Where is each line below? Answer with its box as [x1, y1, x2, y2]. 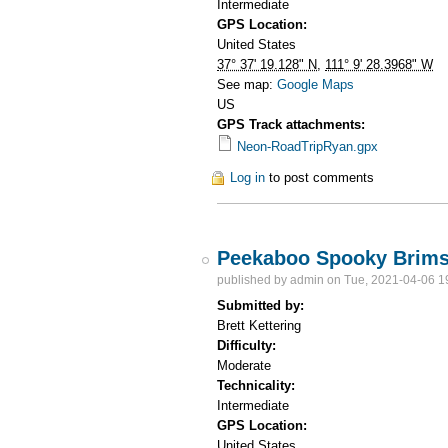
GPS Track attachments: [217, 116, 370, 132]
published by [217, 272, 291, 287]
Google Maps [277, 76, 355, 92]
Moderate [217, 358, 272, 374]
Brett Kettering [217, 318, 302, 334]
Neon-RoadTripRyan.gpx [237, 138, 379, 154]
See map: [217, 76, 278, 92]
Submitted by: [217, 298, 309, 314]
